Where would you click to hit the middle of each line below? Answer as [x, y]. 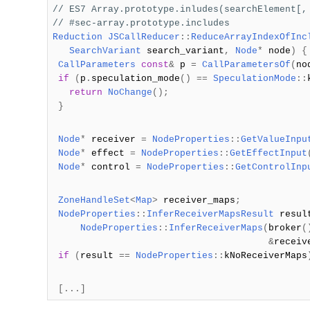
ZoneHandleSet [94, 200]
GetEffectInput [268, 153]
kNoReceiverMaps [265, 256]
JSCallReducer [144, 37]
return [85, 92]
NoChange [130, 92]
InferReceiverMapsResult [210, 214]
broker [285, 228]
